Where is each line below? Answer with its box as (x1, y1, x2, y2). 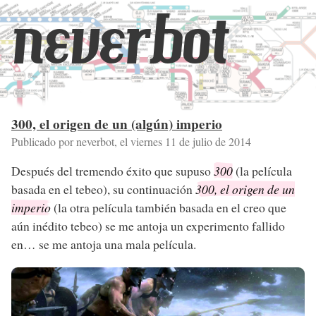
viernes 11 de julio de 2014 (130, 134, 251, 149)
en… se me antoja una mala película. (11, 235, 196, 253)
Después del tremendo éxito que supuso (11, 162, 214, 179)
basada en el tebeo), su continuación (11, 180, 195, 197)
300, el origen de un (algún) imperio (11, 114, 222, 134)
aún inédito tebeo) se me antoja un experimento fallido (11, 217, 285, 234)
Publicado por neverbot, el (11, 134, 130, 149)
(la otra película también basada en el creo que (51, 198, 286, 216)
